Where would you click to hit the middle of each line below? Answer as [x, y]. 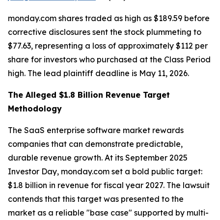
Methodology [35, 109]
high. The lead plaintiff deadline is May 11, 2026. [98, 73]
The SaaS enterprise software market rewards [96, 130]
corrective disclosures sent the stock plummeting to [105, 32]
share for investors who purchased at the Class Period [109, 59]
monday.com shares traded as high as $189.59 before [109, 18]
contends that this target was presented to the [96, 199]
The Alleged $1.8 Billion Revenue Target [89, 95]
